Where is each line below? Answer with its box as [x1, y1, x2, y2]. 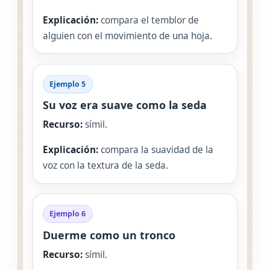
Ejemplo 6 [49, 209, 86, 219]
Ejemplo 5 [49, 78, 86, 89]
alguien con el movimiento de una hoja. [43, 29, 212, 42]
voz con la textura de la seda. [43, 159, 168, 172]
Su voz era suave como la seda [43, 98, 207, 113]
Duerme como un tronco [43, 227, 175, 242]
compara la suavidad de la [98, 143, 213, 157]
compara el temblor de [98, 13, 199, 27]
